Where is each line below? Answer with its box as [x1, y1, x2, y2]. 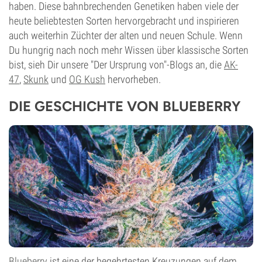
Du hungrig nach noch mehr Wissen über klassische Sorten [9, 44, 249, 56]
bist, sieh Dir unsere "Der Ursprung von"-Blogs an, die [9, 58, 224, 71]
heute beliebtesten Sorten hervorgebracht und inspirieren [9, 15, 239, 27]
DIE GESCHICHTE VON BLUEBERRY [9, 98, 241, 115]
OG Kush [69, 73, 105, 85]
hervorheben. [105, 73, 161, 85]
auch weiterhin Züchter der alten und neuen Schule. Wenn [9, 29, 243, 42]
